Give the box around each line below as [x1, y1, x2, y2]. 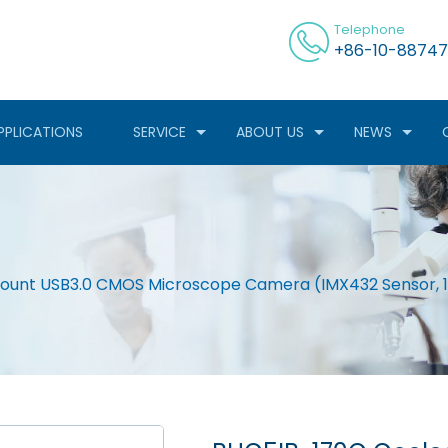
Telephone [334, 20, 405, 39]
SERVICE [133, 122, 186, 142]
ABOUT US [236, 122, 304, 142]
